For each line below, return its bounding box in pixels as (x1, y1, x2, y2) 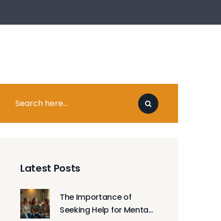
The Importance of (60, 191, 132, 203)
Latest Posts (20, 161, 81, 175)
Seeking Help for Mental (60, 204, 150, 216)
